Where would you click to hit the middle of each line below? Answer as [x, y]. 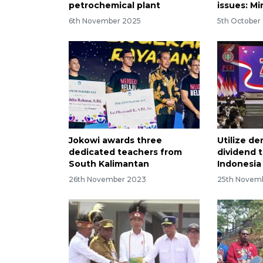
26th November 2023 [107, 179]
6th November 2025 [105, 21]
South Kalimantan [109, 164]
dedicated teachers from [125, 152]
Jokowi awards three [115, 141]
